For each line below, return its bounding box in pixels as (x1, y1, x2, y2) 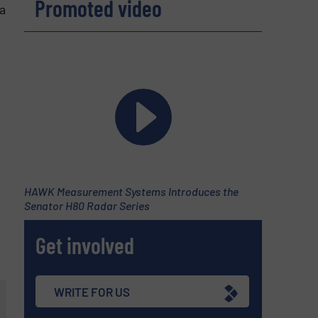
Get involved (35, 231, 135, 258)
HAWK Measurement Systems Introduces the (23, 185, 238, 199)
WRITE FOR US (54, 284, 131, 299)
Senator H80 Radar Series (23, 199, 150, 213)
